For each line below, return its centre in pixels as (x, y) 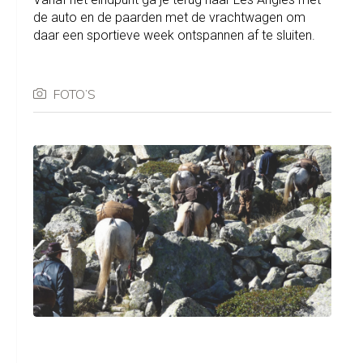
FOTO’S (74, 94)
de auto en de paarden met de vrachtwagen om (169, 17)
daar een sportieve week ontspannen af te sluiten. (174, 35)
